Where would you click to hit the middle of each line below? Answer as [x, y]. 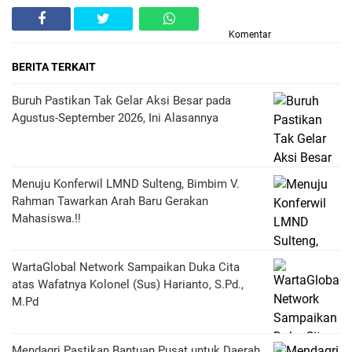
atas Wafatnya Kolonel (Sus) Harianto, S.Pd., [128, 284]
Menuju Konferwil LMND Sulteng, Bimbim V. [126, 183]
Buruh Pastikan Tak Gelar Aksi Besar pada [121, 100]
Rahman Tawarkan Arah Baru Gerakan [110, 201]
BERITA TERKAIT [54, 66]
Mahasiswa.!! [46, 218]
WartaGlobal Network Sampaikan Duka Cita [126, 267]
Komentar [250, 34]
